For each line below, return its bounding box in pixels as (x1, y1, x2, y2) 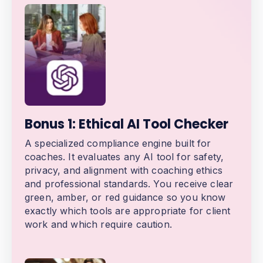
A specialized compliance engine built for (25, 137, 211, 149)
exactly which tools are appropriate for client (25, 204, 231, 217)
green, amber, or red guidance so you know (25, 191, 226, 203)
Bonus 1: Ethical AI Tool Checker (25, 114, 228, 133)
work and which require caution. (25, 218, 172, 230)
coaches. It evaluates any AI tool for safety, (25, 150, 224, 163)
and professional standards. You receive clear (25, 177, 234, 190)
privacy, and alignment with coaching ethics (25, 164, 222, 176)
